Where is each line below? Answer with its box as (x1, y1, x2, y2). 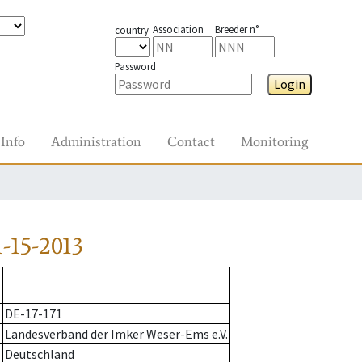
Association (152, 23, 204, 36)
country (114, 23, 149, 36)
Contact (167, 133, 215, 150)
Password (114, 60, 156, 73)
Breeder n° (214, 23, 259, 36)
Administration (51, 133, 141, 150)
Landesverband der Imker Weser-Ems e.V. (5, 326, 228, 343)
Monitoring (241, 133, 308, 150)
